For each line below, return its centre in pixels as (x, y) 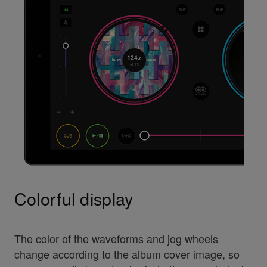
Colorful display (74, 198)
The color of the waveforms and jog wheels (116, 239)
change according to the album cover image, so (127, 254)
